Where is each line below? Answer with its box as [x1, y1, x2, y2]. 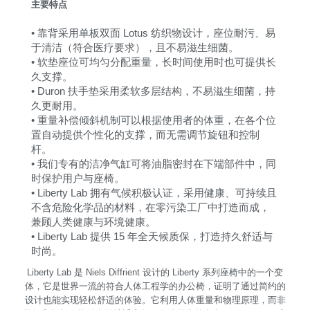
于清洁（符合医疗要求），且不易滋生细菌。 [31, 42, 239, 54]
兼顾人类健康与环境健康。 [31, 216, 156, 228]
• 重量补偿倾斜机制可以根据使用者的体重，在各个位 [31, 114, 276, 127]
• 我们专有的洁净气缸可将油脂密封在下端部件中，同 [31, 158, 276, 170]
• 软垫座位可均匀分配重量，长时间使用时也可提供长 [31, 56, 276, 69]
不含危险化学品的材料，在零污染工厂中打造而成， [31, 201, 270, 214]
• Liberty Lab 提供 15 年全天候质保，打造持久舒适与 [31, 230, 273, 243]
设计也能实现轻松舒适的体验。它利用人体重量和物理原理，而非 [24, 294, 286, 305]
